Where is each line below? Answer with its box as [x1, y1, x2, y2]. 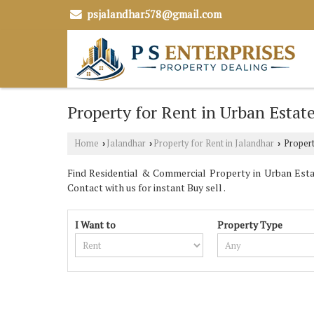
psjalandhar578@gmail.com [87, 7, 221, 21]
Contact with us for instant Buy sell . [67, 180, 226, 194]
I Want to [75, 217, 116, 231]
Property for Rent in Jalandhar [153, 137, 274, 149]
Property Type [217, 217, 283, 231]
